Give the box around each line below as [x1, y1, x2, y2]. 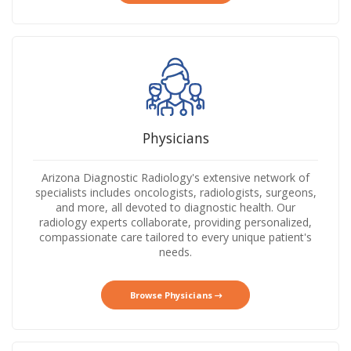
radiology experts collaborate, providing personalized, [39, 215, 312, 230]
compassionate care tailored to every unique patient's [39, 230, 312, 245]
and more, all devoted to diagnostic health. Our [56, 200, 295, 215]
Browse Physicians [129, 288, 215, 301]
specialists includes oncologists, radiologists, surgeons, [34, 185, 317, 201]
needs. [159, 244, 192, 260]
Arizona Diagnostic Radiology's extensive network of [42, 170, 309, 186]
